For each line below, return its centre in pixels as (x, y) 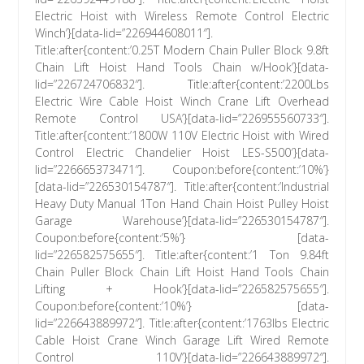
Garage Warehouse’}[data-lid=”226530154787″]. (182, 221)
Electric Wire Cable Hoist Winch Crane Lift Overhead (182, 102)
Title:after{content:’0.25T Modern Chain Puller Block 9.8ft (182, 50)
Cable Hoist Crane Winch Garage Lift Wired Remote (182, 340)
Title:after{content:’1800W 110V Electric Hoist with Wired (182, 136)
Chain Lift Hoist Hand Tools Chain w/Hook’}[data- (182, 67)
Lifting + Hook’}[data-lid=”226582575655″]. (182, 289)
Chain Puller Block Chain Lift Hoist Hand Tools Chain (182, 272)
